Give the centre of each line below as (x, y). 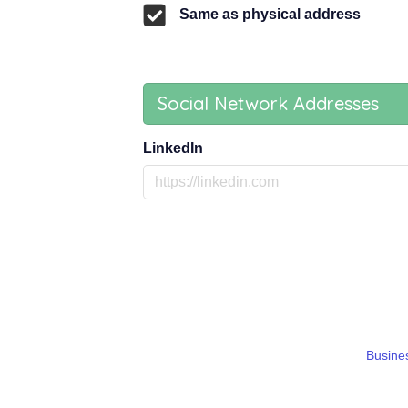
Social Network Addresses (268, 103)
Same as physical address (270, 14)
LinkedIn (173, 148)
